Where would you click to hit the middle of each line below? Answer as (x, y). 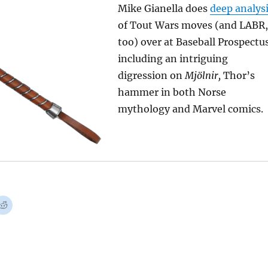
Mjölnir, (202, 76)
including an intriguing (173, 59)
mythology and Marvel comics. (190, 109)
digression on (151, 76)
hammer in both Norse (172, 92)
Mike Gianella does (164, 9)
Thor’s (237, 76)
